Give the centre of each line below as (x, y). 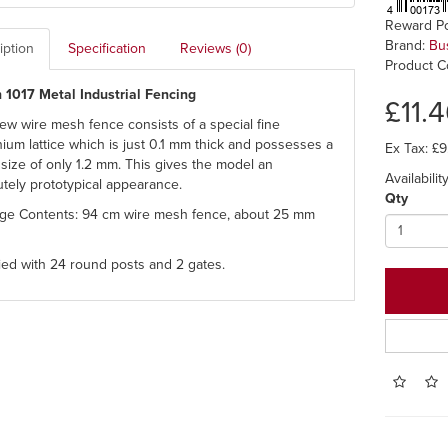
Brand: (407, 45)
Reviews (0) (215, 48)
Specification (106, 48)
